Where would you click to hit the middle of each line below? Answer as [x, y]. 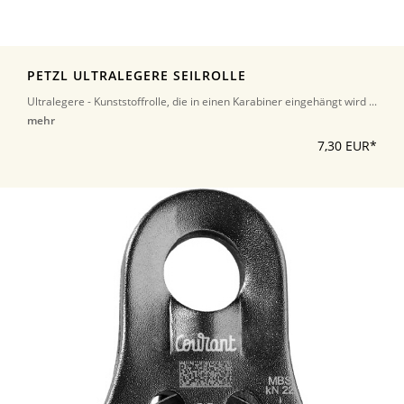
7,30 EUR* [347, 146]
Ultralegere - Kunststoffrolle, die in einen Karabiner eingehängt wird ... [202, 101]
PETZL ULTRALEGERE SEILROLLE [137, 75]
